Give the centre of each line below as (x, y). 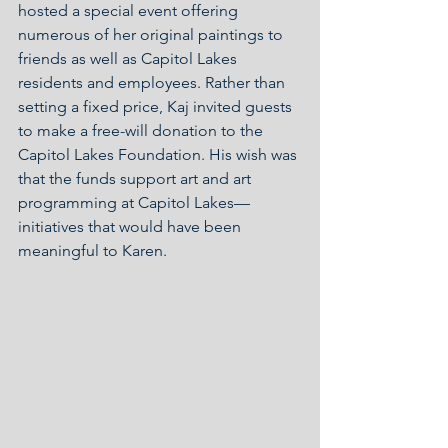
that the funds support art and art (136, 178)
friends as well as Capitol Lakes (129, 58)
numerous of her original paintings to (152, 34)
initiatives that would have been (131, 226)
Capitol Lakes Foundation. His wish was (159, 154)
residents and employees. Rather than (153, 82)
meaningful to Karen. (92, 250)
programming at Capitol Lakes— (134, 202)
